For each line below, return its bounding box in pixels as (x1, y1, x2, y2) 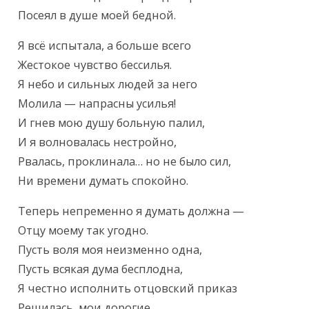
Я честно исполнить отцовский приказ (18, 281, 238, 297)
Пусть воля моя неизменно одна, (18, 242, 203, 258)
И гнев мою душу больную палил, (18, 115, 206, 131)
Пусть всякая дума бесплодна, (18, 261, 183, 277)
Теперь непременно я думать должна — (18, 203, 245, 219)
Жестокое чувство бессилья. (18, 57, 172, 73)
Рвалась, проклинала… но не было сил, (18, 154, 232, 170)
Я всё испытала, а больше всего (18, 38, 192, 54)
